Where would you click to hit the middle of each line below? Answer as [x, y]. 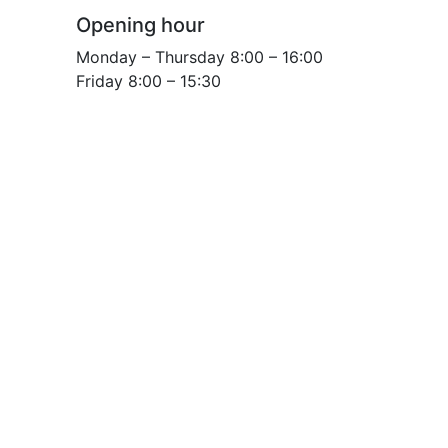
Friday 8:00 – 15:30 [148, 80]
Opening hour [140, 24]
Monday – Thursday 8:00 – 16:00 [199, 56]
